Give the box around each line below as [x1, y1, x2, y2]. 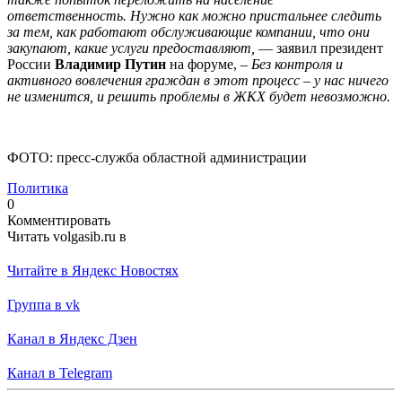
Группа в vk [7, 296, 80, 312]
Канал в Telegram [7, 364, 112, 380]
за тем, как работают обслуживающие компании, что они [7, 23, 370, 39]
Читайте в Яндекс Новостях [7, 262, 179, 278]
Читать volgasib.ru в [7, 228, 127, 244]
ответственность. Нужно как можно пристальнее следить [7, 7, 381, 23]
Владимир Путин [55, 56, 166, 72]
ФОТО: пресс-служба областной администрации [7, 149, 307, 165]
